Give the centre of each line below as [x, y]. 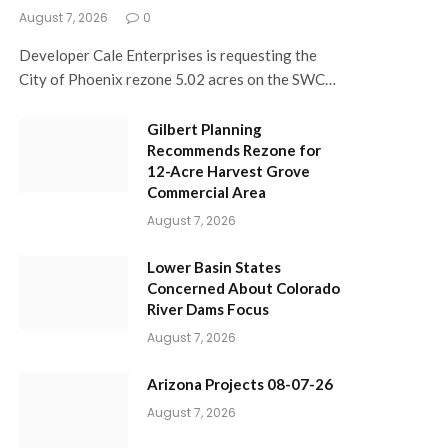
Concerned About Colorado [243, 287]
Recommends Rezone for [234, 149]
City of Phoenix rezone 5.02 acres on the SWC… [177, 78]
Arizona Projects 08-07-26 [240, 383]
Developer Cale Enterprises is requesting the [168, 54]
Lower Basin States [214, 266]
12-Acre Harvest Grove [228, 170]
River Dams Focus [208, 308]
